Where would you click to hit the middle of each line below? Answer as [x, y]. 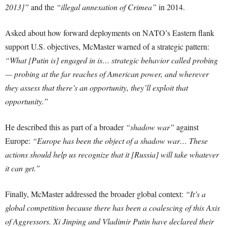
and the [43, 7]
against [186, 127]
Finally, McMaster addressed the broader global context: [95, 194]
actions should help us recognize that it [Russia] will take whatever [112, 154]
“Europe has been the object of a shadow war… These [120, 141]
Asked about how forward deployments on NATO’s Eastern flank [110, 33]
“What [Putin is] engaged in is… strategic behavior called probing [111, 60]
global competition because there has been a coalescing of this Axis [112, 207]
